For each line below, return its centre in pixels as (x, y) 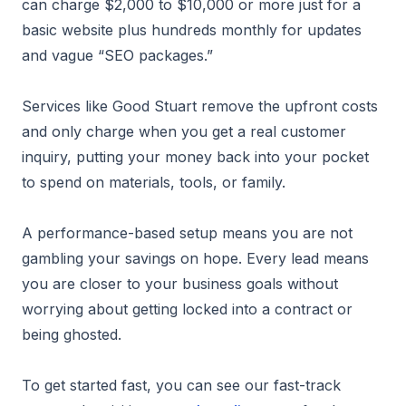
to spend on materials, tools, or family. (154, 182)
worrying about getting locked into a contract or (187, 309)
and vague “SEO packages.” (117, 55)
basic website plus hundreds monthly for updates (192, 30)
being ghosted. (72, 334)
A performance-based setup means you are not (187, 233)
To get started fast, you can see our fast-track (181, 385)
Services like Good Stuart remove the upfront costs (200, 106)
